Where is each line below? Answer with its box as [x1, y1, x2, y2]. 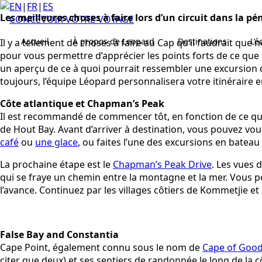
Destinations [178, 36, 227, 47]
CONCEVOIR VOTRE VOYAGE [9, 13, 134, 26]
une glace [35, 135, 78, 149]
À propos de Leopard [73, 36, 154, 47]
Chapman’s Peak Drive [113, 157, 212, 171]
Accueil [21, 36, 49, 47]
